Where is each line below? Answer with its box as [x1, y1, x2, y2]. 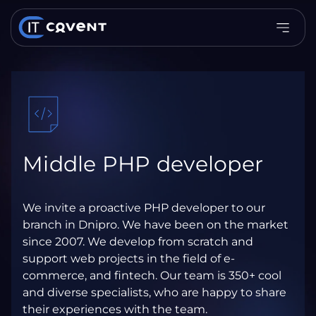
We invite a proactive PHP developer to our [23, 201, 265, 214]
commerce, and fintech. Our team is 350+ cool [23, 269, 281, 282]
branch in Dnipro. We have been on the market [23, 218, 288, 231]
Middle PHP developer [23, 151, 263, 177]
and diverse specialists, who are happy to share [23, 286, 286, 299]
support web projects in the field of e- [23, 252, 235, 265]
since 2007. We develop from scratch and [23, 235, 253, 248]
